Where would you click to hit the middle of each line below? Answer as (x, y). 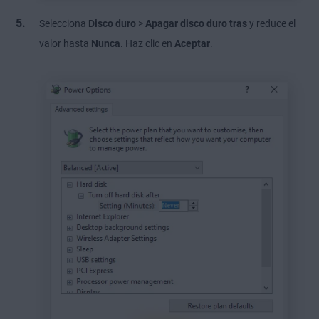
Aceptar (192, 43)
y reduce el (271, 23)
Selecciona (64, 23)
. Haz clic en (147, 43)
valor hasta (65, 43)
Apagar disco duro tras (196, 23)
